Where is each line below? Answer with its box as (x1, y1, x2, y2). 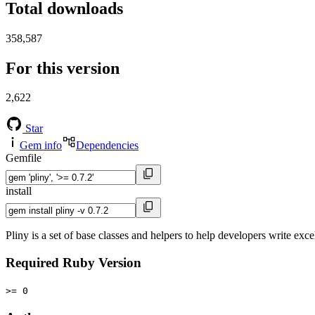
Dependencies (76, 139, 139, 152)
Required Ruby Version (6, 255, 141, 271)
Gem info (20, 139, 62, 152)
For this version (6, 58, 120, 77)
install (6, 185, 32, 198)
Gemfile (6, 152, 41, 165)
